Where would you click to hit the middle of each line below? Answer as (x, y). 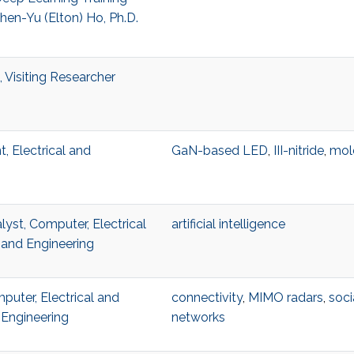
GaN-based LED (219, 151)
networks (198, 318)
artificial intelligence (228, 224)
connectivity (207, 298)
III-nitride (298, 151)
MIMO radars (285, 298)
